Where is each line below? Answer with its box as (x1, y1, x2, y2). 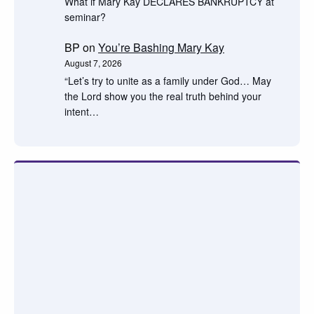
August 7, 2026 (64, 56, 122, 69)
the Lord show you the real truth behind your (64, 88, 261, 103)
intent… (64, 104, 99, 118)
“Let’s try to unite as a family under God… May (64, 73, 271, 88)
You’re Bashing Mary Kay (98, 39, 224, 55)
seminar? (64, 9, 106, 24)
